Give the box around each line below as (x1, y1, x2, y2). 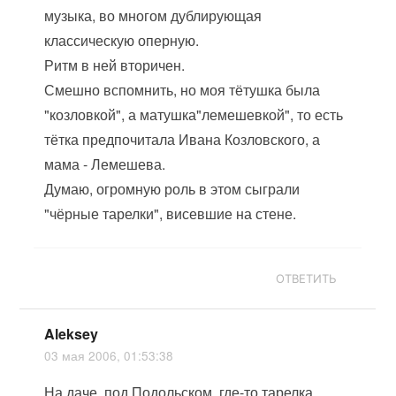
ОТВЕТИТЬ (276, 271, 338, 286)
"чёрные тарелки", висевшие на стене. (44, 203, 297, 224)
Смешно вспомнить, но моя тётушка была (44, 80, 321, 100)
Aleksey (44, 324, 99, 344)
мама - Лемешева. (44, 154, 166, 174)
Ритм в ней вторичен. (44, 55, 186, 75)
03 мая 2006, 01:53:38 (44, 346, 174, 364)
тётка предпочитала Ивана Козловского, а (44, 129, 321, 149)
